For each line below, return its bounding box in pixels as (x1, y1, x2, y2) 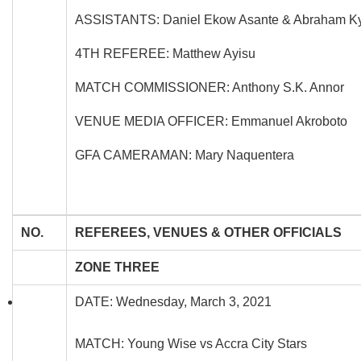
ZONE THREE (75, 259, 160, 274)
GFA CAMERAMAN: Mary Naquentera (75, 147, 294, 162)
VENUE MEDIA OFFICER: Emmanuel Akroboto (75, 114, 347, 128)
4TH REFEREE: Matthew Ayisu (75, 46, 255, 60)
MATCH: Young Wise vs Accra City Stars (75, 336, 307, 351)
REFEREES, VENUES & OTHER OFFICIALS (75, 225, 342, 239)
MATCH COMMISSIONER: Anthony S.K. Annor (75, 80, 344, 94)
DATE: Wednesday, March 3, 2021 (75, 294, 272, 309)
